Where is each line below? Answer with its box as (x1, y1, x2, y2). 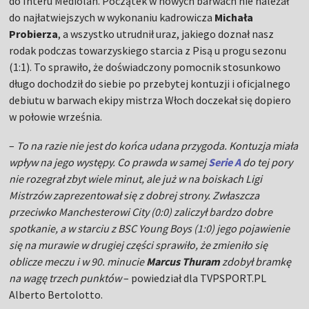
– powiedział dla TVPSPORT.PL (121, 271, 267, 286)
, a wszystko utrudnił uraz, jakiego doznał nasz (58, 27, 275, 41)
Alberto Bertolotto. (9, 288, 103, 302)
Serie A (208, 155, 241, 170)
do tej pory (241, 155, 293, 170)
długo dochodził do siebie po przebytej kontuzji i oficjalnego (9, 77, 291, 91)
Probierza (9, 27, 59, 41)
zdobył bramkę (220, 255, 292, 269)
